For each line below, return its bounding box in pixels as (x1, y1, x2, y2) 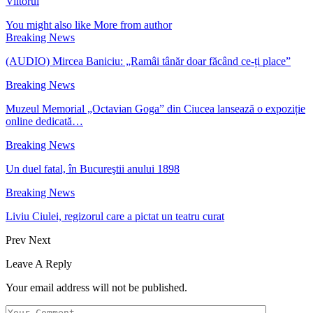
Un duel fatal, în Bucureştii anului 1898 (6, 162, 180, 175)
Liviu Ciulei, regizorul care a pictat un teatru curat (6, 210, 224, 222)
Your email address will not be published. (6, 281, 187, 293)
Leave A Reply (6, 257, 72, 270)
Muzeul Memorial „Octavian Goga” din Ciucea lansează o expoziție (6, 102, 305, 115)
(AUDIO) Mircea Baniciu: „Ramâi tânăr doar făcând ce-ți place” (6, 54, 291, 67)
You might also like (6, 18, 91, 31)
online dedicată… (6, 115, 83, 127)
